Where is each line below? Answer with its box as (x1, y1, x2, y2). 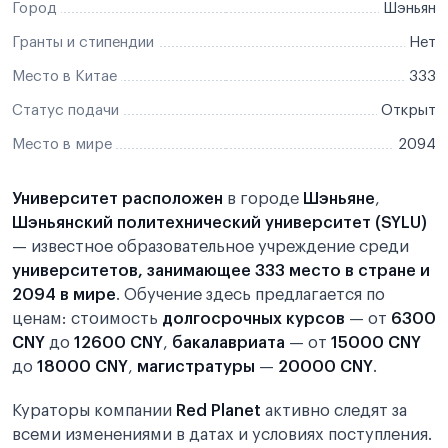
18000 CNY (37, 359, 128, 375)
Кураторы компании (12, 403, 176, 419)
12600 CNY (74, 335, 163, 351)
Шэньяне (303, 191, 375, 207)
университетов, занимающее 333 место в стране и (12, 263, 430, 279)
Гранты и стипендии (12, 35, 154, 50)
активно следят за (261, 403, 407, 419)
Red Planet (176, 403, 261, 419)
